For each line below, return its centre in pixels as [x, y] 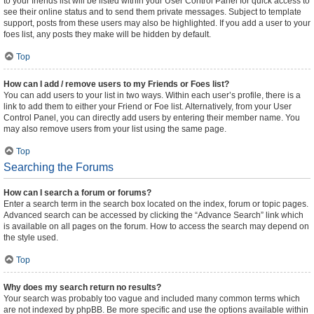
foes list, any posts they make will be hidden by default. [107, 34]
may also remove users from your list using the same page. [115, 129]
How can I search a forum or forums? [77, 193]
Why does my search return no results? [82, 287]
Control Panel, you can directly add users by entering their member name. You [152, 118]
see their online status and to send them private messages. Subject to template [152, 12]
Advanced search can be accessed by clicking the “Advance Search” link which [153, 215]
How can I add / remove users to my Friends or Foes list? [116, 84]
